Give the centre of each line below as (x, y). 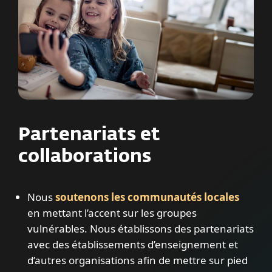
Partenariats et (89, 136)
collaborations (85, 158)
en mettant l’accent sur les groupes (112, 213)
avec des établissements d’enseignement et (133, 245)
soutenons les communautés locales (147, 197)
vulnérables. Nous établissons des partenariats (141, 229)
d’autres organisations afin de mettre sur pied (138, 260)
